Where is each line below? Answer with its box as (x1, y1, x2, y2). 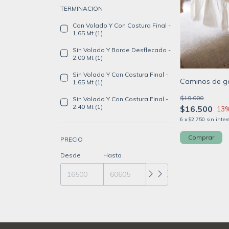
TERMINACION (60, 4, 103, 12)
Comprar (188, 133, 215, 142)
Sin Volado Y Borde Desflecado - (73, 45, 171, 54)
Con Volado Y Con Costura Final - (73, 21, 171, 29)
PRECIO (60, 135, 83, 143)
